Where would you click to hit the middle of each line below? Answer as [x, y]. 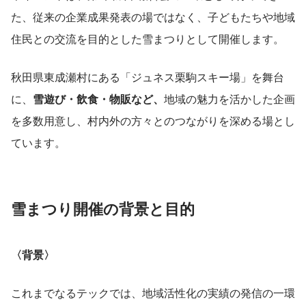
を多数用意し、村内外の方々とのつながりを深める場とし [153, 120]
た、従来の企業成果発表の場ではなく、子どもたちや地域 [153, 16]
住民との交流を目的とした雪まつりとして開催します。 [148, 38]
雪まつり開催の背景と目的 [103, 208]
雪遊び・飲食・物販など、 [98, 98]
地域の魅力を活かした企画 [229, 98]
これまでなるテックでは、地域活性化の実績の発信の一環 [153, 292]
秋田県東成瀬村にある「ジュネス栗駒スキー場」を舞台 [148, 76]
